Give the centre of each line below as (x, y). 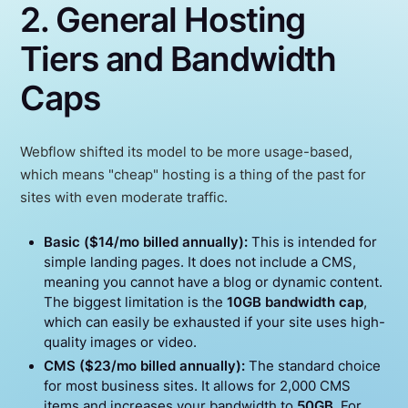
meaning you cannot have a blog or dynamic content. (213, 283)
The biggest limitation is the (135, 303)
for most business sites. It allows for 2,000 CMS (197, 387)
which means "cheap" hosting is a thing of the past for (194, 174)
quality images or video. (120, 343)
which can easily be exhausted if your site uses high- (214, 323)
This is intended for (312, 243)
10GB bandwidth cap (295, 303)
